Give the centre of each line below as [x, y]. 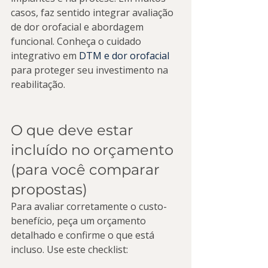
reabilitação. [38, 84]
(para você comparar [87, 170]
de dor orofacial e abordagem [78, 27]
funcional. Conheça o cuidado [77, 41]
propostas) [49, 189]
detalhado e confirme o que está [84, 235]
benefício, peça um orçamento [80, 221]
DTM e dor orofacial [124, 56]
